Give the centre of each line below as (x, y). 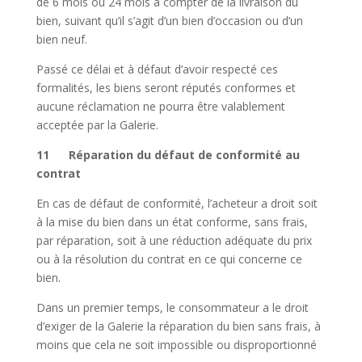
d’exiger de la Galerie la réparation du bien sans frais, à (178, 326)
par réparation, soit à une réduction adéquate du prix (174, 241)
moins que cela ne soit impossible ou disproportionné (176, 345)
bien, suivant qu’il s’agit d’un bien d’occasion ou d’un (169, 21)
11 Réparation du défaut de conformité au (168, 155)
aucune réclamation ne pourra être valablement (160, 107)
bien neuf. (61, 40)
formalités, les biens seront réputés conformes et (166, 88)
